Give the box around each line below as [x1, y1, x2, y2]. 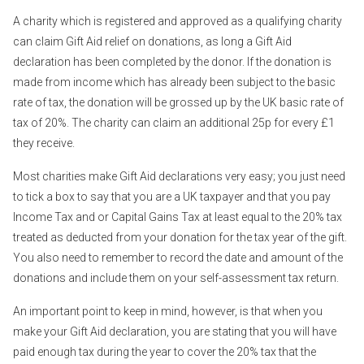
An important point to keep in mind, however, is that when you [13, 304, 323, 318]
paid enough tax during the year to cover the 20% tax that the [13, 344, 316, 358]
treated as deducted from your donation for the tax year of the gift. [13, 230, 347, 244]
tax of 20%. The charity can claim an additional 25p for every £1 [13, 115, 335, 129]
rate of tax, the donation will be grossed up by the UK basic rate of [13, 95, 344, 109]
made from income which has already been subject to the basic [13, 75, 336, 89]
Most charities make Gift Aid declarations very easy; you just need [13, 169, 345, 183]
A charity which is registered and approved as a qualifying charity [13, 14, 342, 28]
